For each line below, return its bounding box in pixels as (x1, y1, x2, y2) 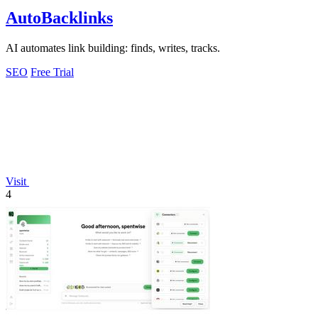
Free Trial (31, 66, 74, 79)
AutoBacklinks (6, 9, 113, 28)
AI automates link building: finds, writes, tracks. (6, 42, 220, 55)
